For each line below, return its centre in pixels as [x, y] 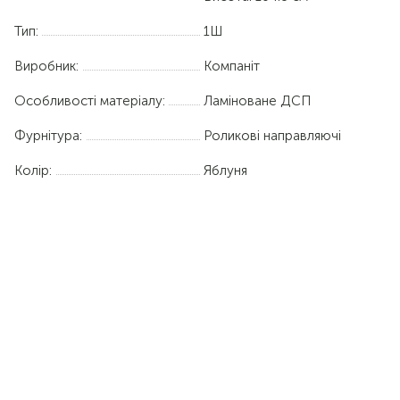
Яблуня [225, 170]
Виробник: [46, 66]
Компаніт [232, 66]
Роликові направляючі [272, 135]
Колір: [33, 170]
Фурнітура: [48, 135]
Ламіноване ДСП [257, 100]
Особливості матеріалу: [90, 100]
